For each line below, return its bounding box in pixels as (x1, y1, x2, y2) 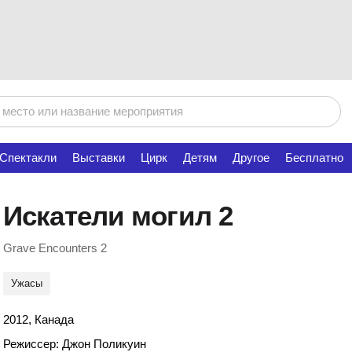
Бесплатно (285, 151, 343, 164)
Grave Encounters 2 (3, 241, 107, 255)
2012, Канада (3, 313, 74, 326)
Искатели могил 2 (3, 200, 233, 231)
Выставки (72, 151, 125, 164)
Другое (233, 151, 269, 164)
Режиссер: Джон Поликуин (3, 337, 146, 350)
